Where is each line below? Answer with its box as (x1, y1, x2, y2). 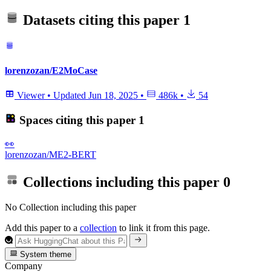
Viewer (15, 90, 47, 101)
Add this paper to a (5, 223, 80, 233)
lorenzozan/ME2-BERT (5, 149, 96, 160)
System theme (18, 250, 72, 260)
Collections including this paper (19, 174, 223, 190)
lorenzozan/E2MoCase (5, 65, 97, 76)
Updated (53, 90, 88, 101)
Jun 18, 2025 (88, 90, 138, 101)
